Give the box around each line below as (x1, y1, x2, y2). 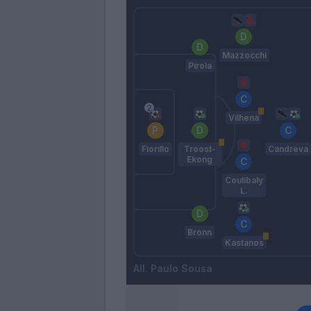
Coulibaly (224, 175, 263, 186)
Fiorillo (141, 144, 169, 155)
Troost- (183, 144, 216, 155)
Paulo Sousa (151, 262, 212, 275)
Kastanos (224, 237, 264, 249)
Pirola (187, 60, 212, 72)
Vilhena (228, 112, 260, 124)
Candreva (268, 144, 309, 155)
